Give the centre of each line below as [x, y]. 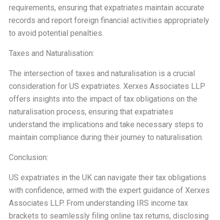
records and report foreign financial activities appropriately [109, 20]
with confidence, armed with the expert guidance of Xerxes [109, 190]
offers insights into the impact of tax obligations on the [103, 99]
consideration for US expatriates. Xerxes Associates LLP [107, 86]
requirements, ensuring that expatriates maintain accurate [106, 8]
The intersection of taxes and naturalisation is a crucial [102, 73]
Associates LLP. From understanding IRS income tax [98, 203]
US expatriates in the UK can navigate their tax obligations [107, 178]
